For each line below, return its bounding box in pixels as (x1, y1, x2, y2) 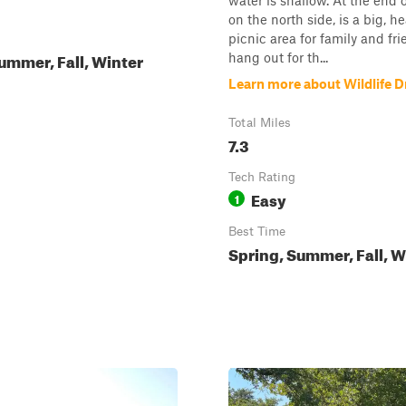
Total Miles (228, 115, 291, 130)
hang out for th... (228, 49, 328, 65)
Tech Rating (228, 169, 295, 184)
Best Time (228, 224, 285, 238)
